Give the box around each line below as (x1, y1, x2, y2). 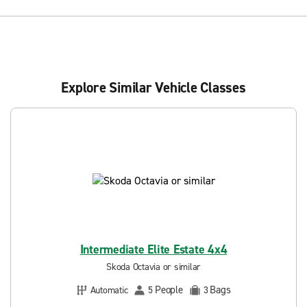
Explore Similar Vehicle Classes (61, 78, 246, 97)
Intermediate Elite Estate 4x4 (79, 241, 228, 258)
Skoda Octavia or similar (106, 260, 201, 273)
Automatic (90, 283, 128, 297)
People (155, 283, 183, 297)
